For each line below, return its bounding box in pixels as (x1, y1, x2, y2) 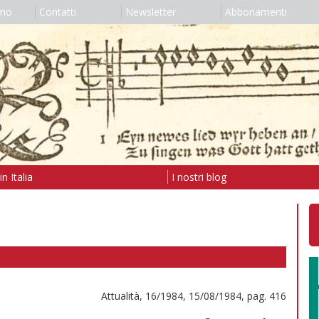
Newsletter (125, 5, 176, 19)
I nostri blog (171, 169, 226, 184)
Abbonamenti (224, 5, 287, 19)
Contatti (38, 5, 76, 19)
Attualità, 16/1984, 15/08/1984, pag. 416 (101, 288, 286, 303)
